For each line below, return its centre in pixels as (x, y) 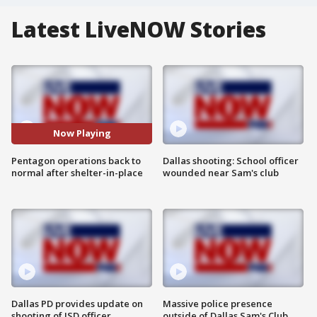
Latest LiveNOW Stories (139, 29)
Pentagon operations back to (76, 160)
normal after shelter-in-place (77, 172)
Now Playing (82, 133)
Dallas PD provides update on (77, 304)
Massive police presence (218, 304)
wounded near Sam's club (221, 172)
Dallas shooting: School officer (231, 160)
